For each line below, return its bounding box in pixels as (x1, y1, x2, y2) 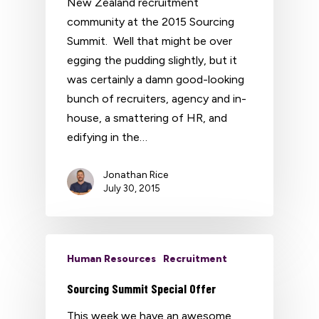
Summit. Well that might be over (67, 34, 232, 48)
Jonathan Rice (103, 169, 168, 181)
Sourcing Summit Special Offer (67, 281, 216, 296)
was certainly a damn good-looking (67, 73, 244, 86)
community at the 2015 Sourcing (67, 15, 234, 28)
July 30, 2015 (103, 183, 160, 194)
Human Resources (67, 253, 156, 265)
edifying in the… (67, 130, 147, 144)
